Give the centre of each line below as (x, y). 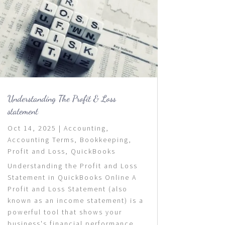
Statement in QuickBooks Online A (72, 177)
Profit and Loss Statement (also (67, 189)
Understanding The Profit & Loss (62, 98)
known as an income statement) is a (75, 200)
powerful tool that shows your (65, 212)
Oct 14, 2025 (32, 128)
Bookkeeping (104, 139)
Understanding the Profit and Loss (72, 165)
